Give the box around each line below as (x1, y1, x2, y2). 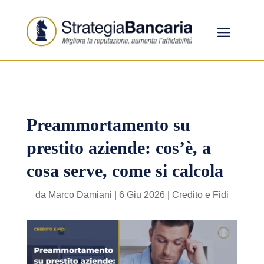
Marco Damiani (48, 190, 112, 200)
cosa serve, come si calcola (26, 161, 223, 181)
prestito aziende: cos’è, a (26, 138, 211, 158)
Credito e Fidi (171, 190, 229, 200)
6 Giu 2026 (118, 190, 165, 200)
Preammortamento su (26, 115, 190, 135)
